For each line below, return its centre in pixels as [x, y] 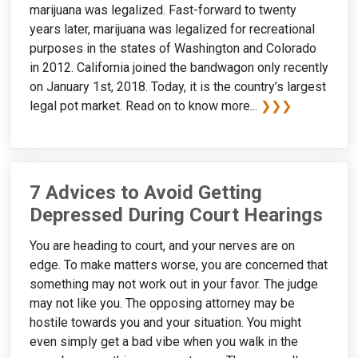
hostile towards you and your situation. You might [165, 322]
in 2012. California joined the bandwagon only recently [179, 67]
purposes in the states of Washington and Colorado [173, 48]
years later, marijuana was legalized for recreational [172, 29]
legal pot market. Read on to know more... [145, 105]
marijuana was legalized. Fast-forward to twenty [163, 10]
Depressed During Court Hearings [176, 215]
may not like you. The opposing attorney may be [162, 303]
